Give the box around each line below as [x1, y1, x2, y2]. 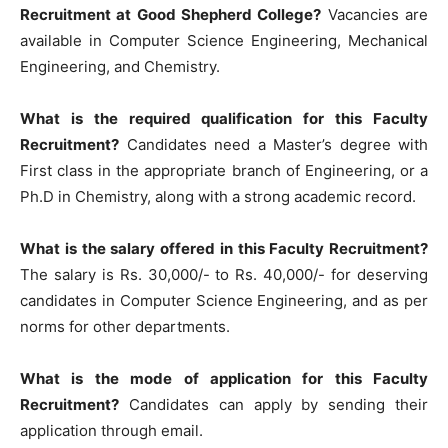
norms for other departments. [20, 316, 230, 336]
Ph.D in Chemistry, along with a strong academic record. [20, 186, 416, 206]
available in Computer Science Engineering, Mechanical [20, 30, 428, 50]
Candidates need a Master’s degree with [119, 134, 428, 154]
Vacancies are [321, 4, 429, 24]
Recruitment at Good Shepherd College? [20, 4, 322, 24]
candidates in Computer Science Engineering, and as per [20, 290, 428, 310]
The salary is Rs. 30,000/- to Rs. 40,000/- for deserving [20, 264, 428, 284]
